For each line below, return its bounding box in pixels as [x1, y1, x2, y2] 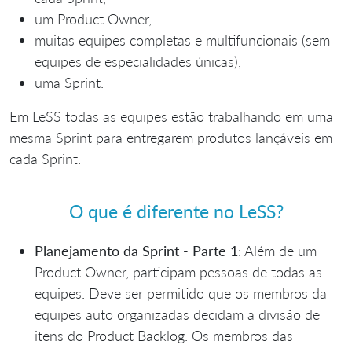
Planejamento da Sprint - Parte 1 [35, 241, 238, 259]
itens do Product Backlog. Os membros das [35, 326, 293, 344]
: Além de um [238, 241, 317, 259]
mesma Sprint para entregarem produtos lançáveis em [9, 129, 332, 146]
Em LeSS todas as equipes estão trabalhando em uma [9, 108, 333, 125]
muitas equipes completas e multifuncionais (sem [35, 31, 330, 49]
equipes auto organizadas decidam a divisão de [35, 305, 320, 323]
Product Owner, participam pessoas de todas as [35, 262, 322, 280]
